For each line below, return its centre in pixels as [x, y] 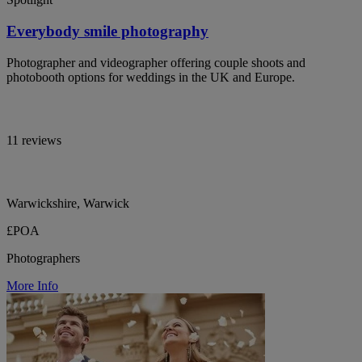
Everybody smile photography [107, 32]
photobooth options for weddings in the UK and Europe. [151, 77]
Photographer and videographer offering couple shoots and [156, 62]
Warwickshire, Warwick [68, 203]
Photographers [43, 258]
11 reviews [34, 140]
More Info [32, 285]
